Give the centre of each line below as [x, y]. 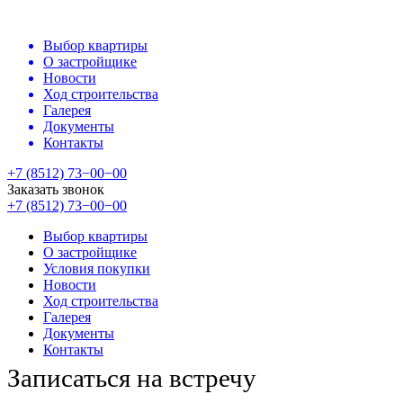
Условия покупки [97, 269]
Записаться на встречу [132, 378]
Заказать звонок [56, 189]
